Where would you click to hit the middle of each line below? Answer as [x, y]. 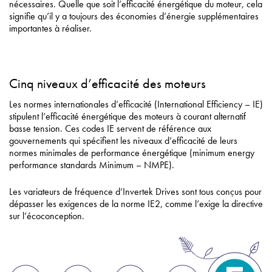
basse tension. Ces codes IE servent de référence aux [110, 128]
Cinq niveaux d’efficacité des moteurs [107, 83]
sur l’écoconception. [47, 216]
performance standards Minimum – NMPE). [92, 165]
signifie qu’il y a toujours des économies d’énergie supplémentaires [134, 16]
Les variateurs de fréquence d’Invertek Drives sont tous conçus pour [135, 191]
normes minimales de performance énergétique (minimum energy [132, 152]
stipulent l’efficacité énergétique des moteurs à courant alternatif [127, 116]
